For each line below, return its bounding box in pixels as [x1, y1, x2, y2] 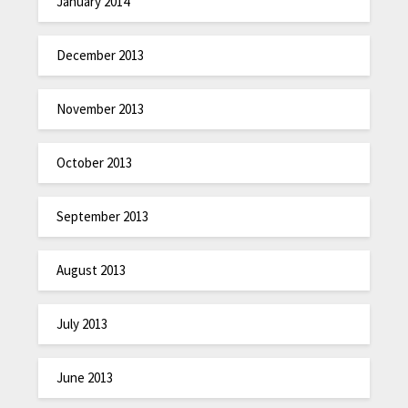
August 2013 [56, 260, 127, 279]
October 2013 [56, 153, 133, 171]
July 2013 [56, 314, 108, 332]
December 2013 [56, 46, 145, 64]
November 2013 [56, 99, 145, 117]
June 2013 [56, 368, 114, 386]
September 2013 [56, 207, 149, 225]
